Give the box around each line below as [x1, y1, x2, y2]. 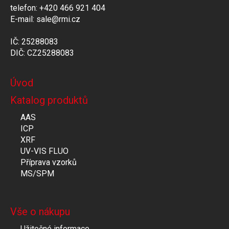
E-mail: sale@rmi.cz [10, 14, 80, 24]
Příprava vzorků [20, 157, 77, 167]
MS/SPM [20, 168, 54, 178]
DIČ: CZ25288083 [10, 48, 74, 58]
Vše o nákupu [10, 205, 70, 218]
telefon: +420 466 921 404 [10, 3, 105, 13]
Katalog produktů [10, 94, 88, 106]
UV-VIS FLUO [20, 146, 68, 156]
